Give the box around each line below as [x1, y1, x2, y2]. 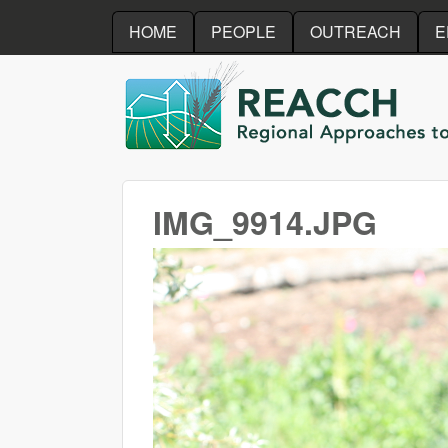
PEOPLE [211, 20, 276, 43]
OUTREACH [310, 20, 401, 43]
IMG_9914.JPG [153, 199, 377, 245]
